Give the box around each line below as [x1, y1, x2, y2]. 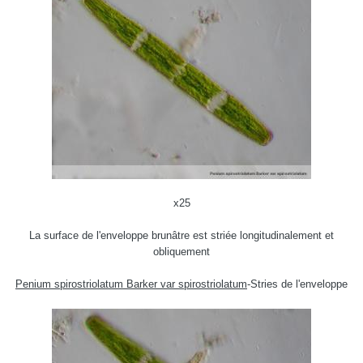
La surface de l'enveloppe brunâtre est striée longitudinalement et [29, 229, 334, 242]
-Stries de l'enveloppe [247, 278, 348, 291]
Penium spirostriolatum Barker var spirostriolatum [15, 278, 247, 291]
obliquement [153, 246, 210, 258]
